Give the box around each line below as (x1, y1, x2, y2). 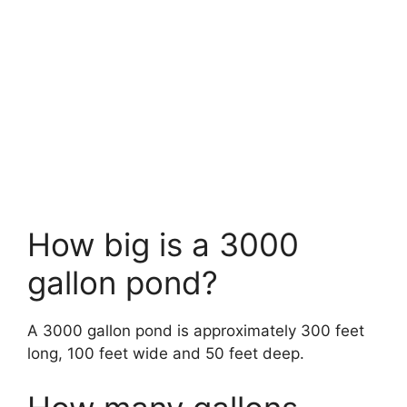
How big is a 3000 (27, 225, 299, 264)
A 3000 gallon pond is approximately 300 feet (27, 322, 364, 341)
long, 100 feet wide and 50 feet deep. (27, 344, 304, 363)
